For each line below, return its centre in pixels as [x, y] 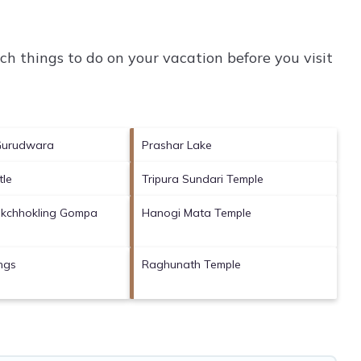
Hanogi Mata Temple [197, 212]
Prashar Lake [177, 145]
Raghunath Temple [192, 264]
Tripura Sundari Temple [203, 178]
